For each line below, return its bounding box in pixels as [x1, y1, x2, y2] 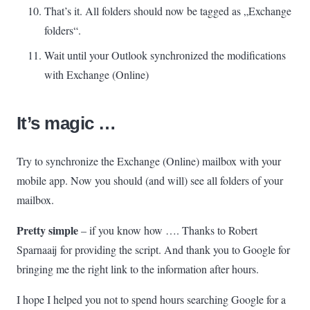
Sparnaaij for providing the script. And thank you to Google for [17, 241, 290, 257]
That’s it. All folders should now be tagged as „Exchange [44, 3, 291, 18]
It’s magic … [17, 113, 116, 133]
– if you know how [78, 222, 165, 237]
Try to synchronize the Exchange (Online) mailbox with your [17, 153, 281, 168]
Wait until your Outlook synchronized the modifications [44, 47, 286, 62]
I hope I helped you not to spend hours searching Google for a [17, 291, 286, 307]
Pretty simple [17, 221, 78, 238]
